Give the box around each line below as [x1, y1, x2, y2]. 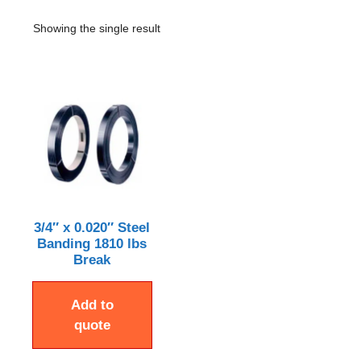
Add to [70, 297, 114, 313]
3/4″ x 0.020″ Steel [34, 219, 151, 235]
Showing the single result [33, 22, 160, 35]
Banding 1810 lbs [37, 235, 147, 251]
